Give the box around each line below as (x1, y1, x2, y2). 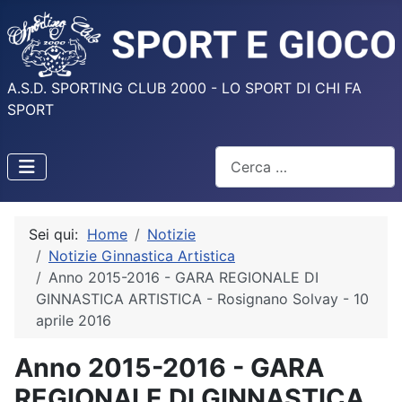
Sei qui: (29, 224, 87, 243)
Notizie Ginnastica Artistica (48, 246, 235, 265)
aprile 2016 (36, 310, 111, 329)
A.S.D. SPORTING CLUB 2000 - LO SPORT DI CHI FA (7, 79, 362, 98)
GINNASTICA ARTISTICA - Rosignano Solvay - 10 (36, 289, 369, 308)
